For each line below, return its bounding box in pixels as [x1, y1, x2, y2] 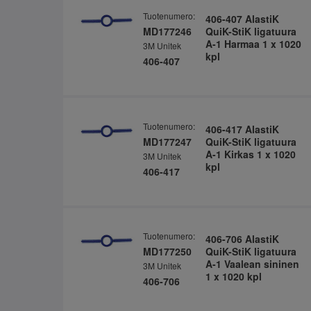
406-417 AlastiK [205, 121, 279, 136]
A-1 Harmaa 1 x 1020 [205, 36, 301, 51]
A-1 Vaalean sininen [205, 257, 299, 271]
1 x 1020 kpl [205, 269, 262, 284]
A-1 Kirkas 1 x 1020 [205, 146, 296, 161]
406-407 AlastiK [205, 11, 279, 26]
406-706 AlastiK [205, 232, 279, 246]
